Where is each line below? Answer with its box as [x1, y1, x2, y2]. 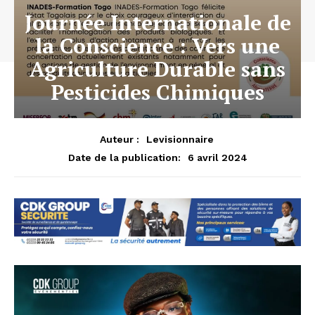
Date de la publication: [67, 151, 181, 163]
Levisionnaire [146, 133, 214, 145]
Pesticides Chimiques [51, 77, 264, 106]
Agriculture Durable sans [30, 54, 285, 83]
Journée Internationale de [24, 8, 291, 37]
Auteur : [99, 133, 139, 145]
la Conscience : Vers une [35, 31, 280, 60]
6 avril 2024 [187, 151, 247, 163]
